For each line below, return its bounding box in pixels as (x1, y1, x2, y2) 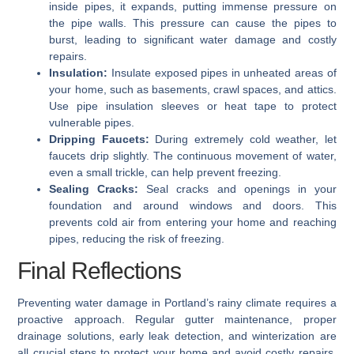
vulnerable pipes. (49, 116, 135, 130)
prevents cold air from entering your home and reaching (49, 216, 337, 229)
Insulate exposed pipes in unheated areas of (107, 66, 337, 80)
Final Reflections (17, 258, 182, 284)
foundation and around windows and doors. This (49, 199, 337, 213)
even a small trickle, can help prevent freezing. (49, 166, 282, 179)
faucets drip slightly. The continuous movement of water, (49, 149, 337, 163)
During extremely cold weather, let (149, 133, 337, 146)
